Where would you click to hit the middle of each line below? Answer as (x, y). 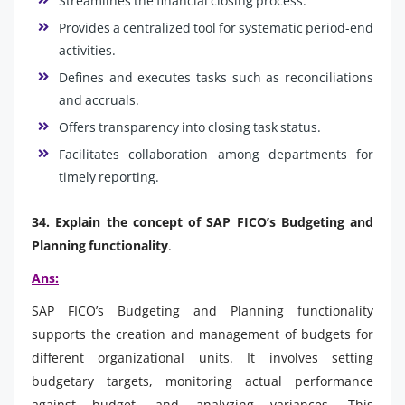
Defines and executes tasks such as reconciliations (216, 77)
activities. (87, 50)
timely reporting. (109, 176)
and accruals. (99, 99)
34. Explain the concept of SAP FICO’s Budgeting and (202, 221)
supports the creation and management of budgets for (202, 334)
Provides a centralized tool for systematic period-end (216, 27)
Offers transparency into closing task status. (190, 127)
